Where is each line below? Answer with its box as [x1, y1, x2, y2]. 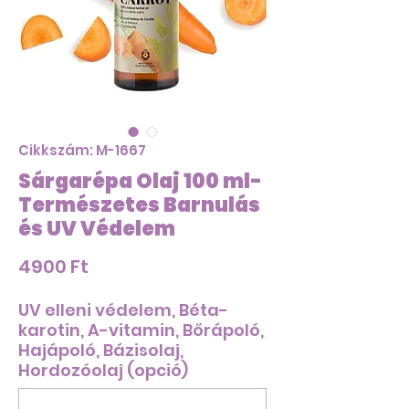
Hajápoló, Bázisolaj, [18, 338, 184, 362]
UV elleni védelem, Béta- [18, 298, 228, 321]
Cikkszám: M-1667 [18, 140, 146, 160]
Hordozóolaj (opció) [18, 358, 188, 382]
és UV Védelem [18, 214, 175, 243]
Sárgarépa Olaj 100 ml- [18, 166, 262, 195]
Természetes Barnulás [18, 190, 260, 219]
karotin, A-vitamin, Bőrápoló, [18, 318, 264, 341]
